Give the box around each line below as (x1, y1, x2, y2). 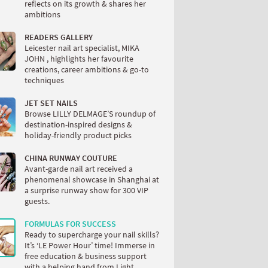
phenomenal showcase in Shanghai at (25, 174, 159, 185)
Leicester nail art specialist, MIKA (25, 42, 139, 53)
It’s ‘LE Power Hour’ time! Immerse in (25, 240, 155, 251)
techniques (25, 75, 64, 86)
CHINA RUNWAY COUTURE (25, 153, 117, 163)
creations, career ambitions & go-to (25, 64, 149, 75)
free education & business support (25, 251, 147, 261)
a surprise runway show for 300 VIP (25, 185, 148, 196)
